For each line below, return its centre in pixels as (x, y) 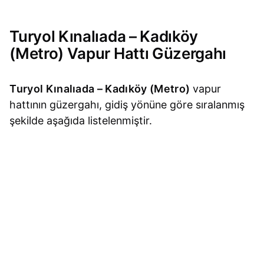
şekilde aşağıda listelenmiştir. (81, 121)
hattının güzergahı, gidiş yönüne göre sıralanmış (127, 105)
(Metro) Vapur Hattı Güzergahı (118, 53)
